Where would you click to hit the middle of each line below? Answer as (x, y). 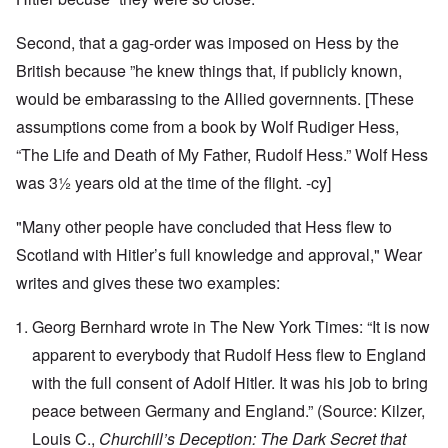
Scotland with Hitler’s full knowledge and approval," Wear (219, 255)
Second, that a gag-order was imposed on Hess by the (207, 43)
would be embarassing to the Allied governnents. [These (215, 99)
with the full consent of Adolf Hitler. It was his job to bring (230, 383)
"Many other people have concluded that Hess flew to (204, 227)
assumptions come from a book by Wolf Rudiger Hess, (207, 127)
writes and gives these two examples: (148, 283)
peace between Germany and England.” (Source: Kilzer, (228, 411)
